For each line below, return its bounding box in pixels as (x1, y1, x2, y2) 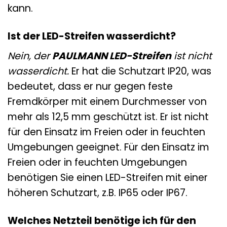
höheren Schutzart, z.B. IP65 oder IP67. (8, 186, 187, 200)
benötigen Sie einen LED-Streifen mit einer (8, 171, 208, 185)
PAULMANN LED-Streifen (52, 49, 171, 63)
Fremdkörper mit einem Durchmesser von (8, 95, 207, 109)
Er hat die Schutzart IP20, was (69, 64, 211, 79)
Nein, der (8, 49, 52, 63)
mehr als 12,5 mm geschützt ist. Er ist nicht (8, 110, 209, 124)
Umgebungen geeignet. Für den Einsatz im (8, 140, 209, 155)
